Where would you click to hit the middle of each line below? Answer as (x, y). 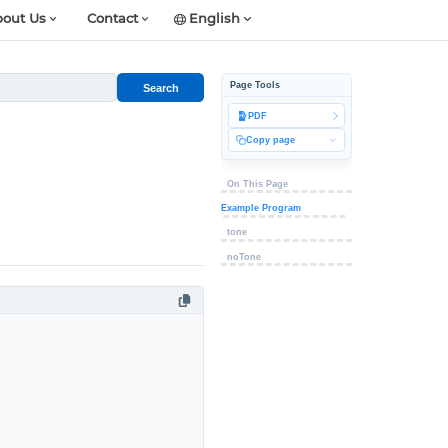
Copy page (271, 139)
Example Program (260, 207)
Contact (112, 19)
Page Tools (254, 85)
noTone (244, 256)
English (215, 19)
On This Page (258, 183)
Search (160, 87)
